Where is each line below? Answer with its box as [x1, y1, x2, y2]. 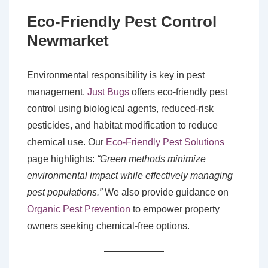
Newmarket [27, 32, 109, 50]
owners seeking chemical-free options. [27, 221, 190, 232]
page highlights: [27, 154, 97, 165]
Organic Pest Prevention [27, 204, 130, 215]
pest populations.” [27, 187, 102, 198]
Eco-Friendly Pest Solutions [106, 137, 224, 148]
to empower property [130, 204, 220, 215]
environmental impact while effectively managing [27, 170, 233, 181]
